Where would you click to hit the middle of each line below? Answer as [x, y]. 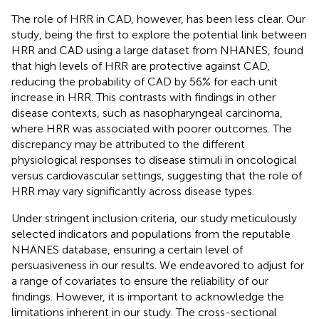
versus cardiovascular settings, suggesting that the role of [157, 175]
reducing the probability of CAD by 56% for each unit [145, 81]
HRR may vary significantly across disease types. [133, 191]
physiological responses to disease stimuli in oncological [154, 159]
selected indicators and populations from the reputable [151, 234]
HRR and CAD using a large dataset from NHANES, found [157, 50]
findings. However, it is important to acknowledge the [148, 296]
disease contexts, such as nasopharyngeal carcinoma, [147, 113]
